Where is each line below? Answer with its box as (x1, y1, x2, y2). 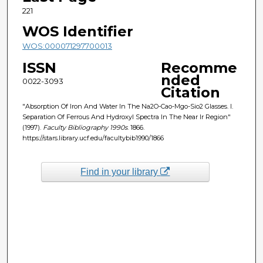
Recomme (160, 59, 237, 76)
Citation (160, 83, 220, 101)
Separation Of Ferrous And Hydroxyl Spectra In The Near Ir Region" (22, 112, 231, 121)
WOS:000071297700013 (22, 41, 112, 50)
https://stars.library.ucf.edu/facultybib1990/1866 (22, 133, 164, 142)
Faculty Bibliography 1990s (42, 123, 127, 131)
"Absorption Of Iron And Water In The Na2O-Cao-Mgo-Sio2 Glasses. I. (22, 102, 233, 110)
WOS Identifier (22, 22, 133, 40)
